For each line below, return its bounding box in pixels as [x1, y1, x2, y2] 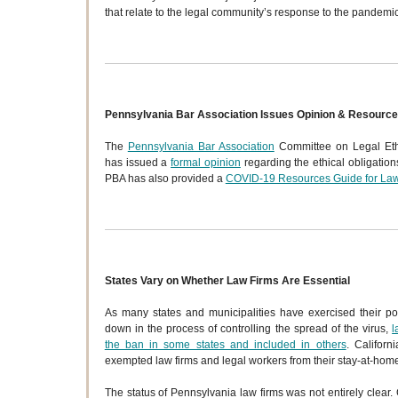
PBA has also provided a [104, 172, 226, 185]
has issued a [104, 156, 171, 169]
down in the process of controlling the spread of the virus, [104, 322, 393, 335]
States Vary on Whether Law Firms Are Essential [104, 275, 350, 287]
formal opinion [171, 156, 241, 169]
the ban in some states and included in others [104, 338, 346, 351]
